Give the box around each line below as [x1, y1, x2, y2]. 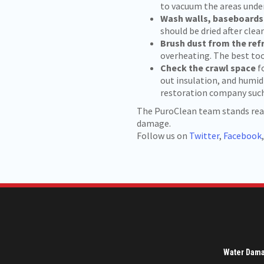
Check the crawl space [160, 62, 256, 74]
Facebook [223, 130, 262, 141]
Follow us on [137, 130, 189, 141]
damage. [137, 117, 171, 129]
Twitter [189, 130, 219, 141]
